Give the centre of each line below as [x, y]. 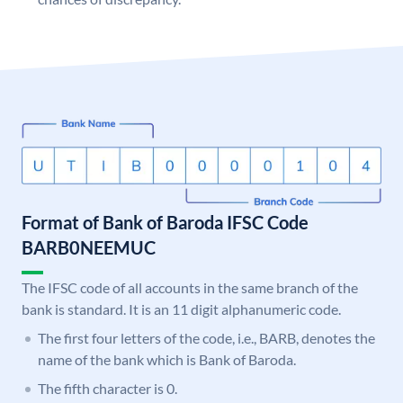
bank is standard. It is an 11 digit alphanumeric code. [181, 309]
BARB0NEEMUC [89, 248]
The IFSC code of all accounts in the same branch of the [190, 288]
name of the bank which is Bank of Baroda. [167, 360]
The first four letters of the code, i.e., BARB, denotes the [206, 338]
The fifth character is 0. [107, 389]
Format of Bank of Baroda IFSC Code [165, 223]
